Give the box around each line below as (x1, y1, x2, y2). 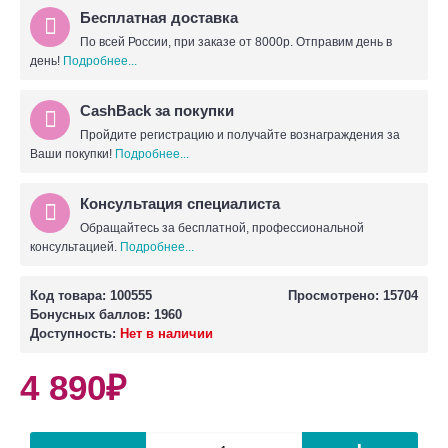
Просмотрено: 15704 (288, 287, 418, 303)
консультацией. (30, 239, 120, 254)
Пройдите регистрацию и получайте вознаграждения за (80, 127, 400, 142)
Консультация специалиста (80, 194, 280, 212)
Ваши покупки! (30, 146, 115, 161)
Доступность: (30, 325, 120, 341)
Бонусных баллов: (30, 306, 150, 322)
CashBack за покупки (80, 101, 234, 119)
